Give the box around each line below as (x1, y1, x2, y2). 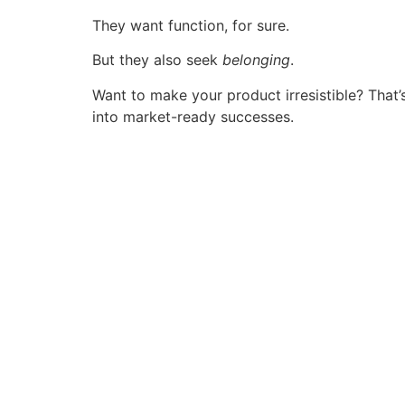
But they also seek (92, 51, 222, 70)
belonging (222, 51, 290, 70)
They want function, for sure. (92, 15, 289, 34)
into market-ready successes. (92, 107, 294, 126)
